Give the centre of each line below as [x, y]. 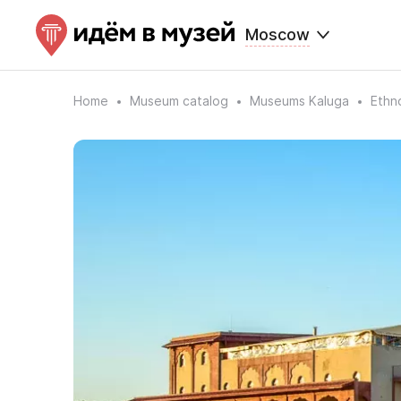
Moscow [277, 34]
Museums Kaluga [299, 101]
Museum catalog [179, 101]
